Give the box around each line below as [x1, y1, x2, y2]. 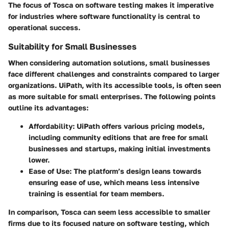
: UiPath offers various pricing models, [73, 121, 204, 130]
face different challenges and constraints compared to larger [8, 69, 219, 78]
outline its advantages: [8, 103, 88, 112]
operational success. [8, 22, 80, 32]
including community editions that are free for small [29, 132, 208, 142]
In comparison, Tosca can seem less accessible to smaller [8, 207, 210, 216]
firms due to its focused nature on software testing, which [8, 218, 209, 227]
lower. [29, 155, 50, 164]
